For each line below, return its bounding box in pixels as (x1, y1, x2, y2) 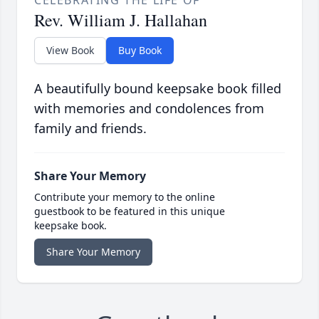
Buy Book (118, 43, 162, 58)
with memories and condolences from (34, 100, 264, 117)
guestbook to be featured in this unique (34, 204, 225, 219)
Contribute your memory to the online (34, 190, 215, 204)
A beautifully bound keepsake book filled (34, 80, 281, 98)
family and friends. (34, 120, 147, 137)
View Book (46, 43, 94, 58)
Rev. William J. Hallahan (34, 9, 207, 32)
